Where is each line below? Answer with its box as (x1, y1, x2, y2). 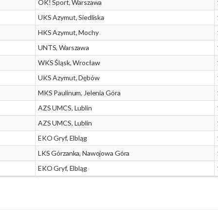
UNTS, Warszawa (38, 43, 90, 52)
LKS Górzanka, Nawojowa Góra (38, 149, 130, 157)
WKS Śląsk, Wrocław (38, 58, 100, 67)
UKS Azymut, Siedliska (38, 13, 105, 21)
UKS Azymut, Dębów (38, 73, 100, 82)
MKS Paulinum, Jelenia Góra (38, 89, 121, 97)
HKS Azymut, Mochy (38, 28, 99, 36)
